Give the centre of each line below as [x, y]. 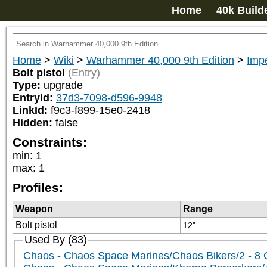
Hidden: [34, 123]
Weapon [34, 209]
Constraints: [50, 142]
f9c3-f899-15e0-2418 [100, 110]
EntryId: [34, 98]
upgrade [63, 85]
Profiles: [38, 187]
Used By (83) [55, 240]
